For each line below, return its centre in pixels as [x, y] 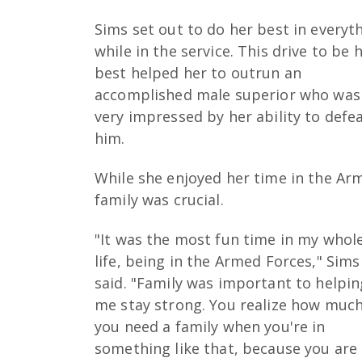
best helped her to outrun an [198, 73]
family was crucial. [159, 199]
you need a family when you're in [210, 326]
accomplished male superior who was [227, 95]
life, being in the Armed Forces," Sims [227, 261]
